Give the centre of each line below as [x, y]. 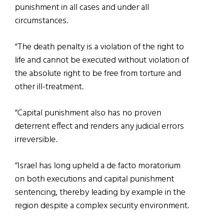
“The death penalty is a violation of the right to [99, 47]
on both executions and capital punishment [94, 180]
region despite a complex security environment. [102, 206]
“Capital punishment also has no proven [88, 113]
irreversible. [36, 140]
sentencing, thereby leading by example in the [100, 193]
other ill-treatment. [49, 87]
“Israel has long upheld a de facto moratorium [98, 166]
